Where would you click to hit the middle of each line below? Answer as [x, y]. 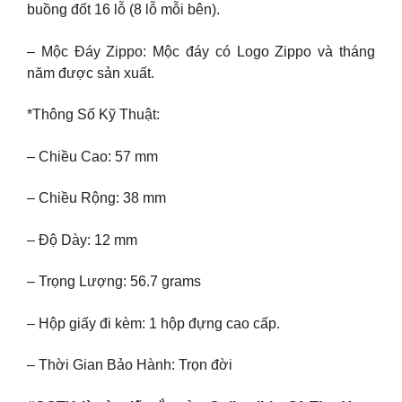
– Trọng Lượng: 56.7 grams [114, 282]
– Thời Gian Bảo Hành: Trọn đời [130, 365]
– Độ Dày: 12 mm [82, 240]
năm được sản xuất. [91, 73]
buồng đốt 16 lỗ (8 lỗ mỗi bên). [123, 10]
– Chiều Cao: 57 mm [92, 156]
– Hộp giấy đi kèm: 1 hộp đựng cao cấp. [153, 323]
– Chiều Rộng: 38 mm [96, 198]
